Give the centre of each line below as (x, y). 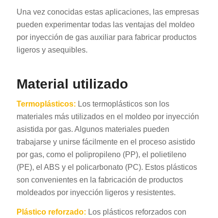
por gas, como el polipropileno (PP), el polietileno (101, 155)
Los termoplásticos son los (122, 104)
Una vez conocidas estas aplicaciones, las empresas (108, 12)
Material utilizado (72, 84)
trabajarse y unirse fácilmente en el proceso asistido (106, 142)
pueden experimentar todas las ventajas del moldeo (105, 24)
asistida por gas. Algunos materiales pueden (93, 129)
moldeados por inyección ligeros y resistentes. (96, 193)
